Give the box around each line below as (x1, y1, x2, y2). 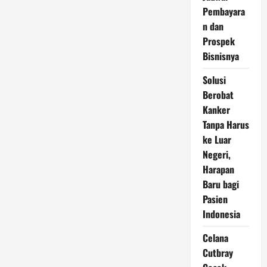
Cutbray (202, 246, 233, 260)
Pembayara (202, 4, 245, 18)
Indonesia (202, 207, 240, 221)
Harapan (202, 162, 234, 176)
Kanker (202, 103, 230, 117)
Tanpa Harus (202, 117, 249, 132)
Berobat (202, 88, 234, 102)
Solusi (202, 73, 226, 87)
